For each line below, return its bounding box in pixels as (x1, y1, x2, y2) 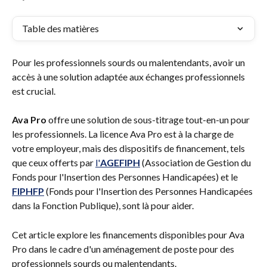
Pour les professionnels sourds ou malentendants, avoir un (12, 57, 247, 68)
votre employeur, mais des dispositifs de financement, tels (12, 142, 247, 154)
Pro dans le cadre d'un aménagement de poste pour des (12, 243, 236, 254)
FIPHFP (12, 185, 44, 197)
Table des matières (22, 23, 99, 34)
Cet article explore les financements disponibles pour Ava (12, 228, 246, 240)
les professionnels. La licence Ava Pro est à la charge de (12, 128, 235, 140)
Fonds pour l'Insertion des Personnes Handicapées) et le (12, 171, 240, 183)
